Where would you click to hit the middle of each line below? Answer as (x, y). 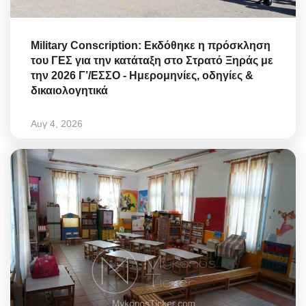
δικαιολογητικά (69, 91)
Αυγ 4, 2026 (57, 124)
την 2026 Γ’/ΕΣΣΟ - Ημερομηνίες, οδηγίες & (142, 76)
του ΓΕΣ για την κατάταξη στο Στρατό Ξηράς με (152, 61)
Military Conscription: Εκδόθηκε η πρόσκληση (151, 46)
